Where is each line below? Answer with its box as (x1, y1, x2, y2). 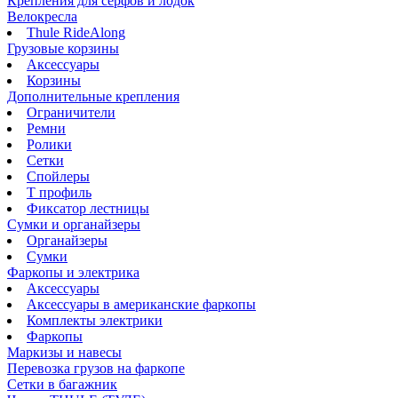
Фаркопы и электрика (7, 265, 139, 281)
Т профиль (27, 185, 92, 201)
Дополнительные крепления (7, 89, 179, 105)
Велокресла (7, 9, 77, 25)
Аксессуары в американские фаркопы (27, 297, 256, 313)
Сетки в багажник (7, 377, 117, 393)
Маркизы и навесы (7, 345, 122, 361)
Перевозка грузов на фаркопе (7, 361, 185, 377)
